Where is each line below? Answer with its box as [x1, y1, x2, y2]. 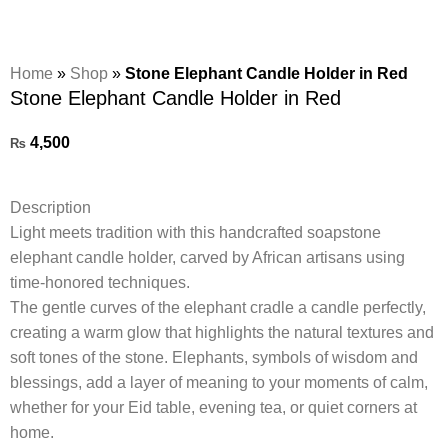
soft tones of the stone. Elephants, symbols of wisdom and [10, 348, 418, 366]
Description [10, 198, 91, 216]
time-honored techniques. [10, 273, 190, 291]
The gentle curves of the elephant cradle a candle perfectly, [10, 298, 426, 316]
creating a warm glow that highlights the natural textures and [10, 323, 434, 341]
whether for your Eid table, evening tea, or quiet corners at [10, 398, 417, 416]
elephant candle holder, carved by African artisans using [10, 248, 405, 266]
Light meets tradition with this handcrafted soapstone [10, 223, 381, 241]
